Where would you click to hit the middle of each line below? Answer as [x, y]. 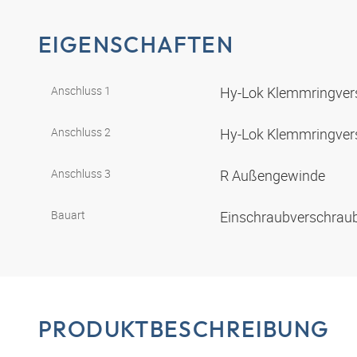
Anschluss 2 [81, 131]
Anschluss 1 [81, 90]
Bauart [68, 214]
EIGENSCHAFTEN [136, 44]
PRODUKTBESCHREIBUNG [184, 328]
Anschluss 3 [81, 173]
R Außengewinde [274, 175]
